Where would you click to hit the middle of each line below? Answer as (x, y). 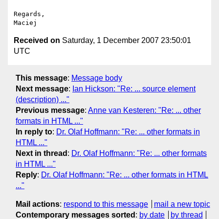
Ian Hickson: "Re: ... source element (134, 88)
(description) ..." (43, 99)
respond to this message (106, 204)
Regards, (29, 14)
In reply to (34, 131)
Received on (37, 41)
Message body (97, 78)
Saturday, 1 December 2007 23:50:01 (126, 41)
